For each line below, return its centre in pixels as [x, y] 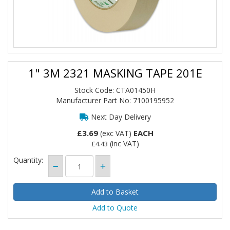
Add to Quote [115, 208]
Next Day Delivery [120, 117]
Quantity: [28, 160]
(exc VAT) [116, 133]
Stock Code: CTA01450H [115, 90]
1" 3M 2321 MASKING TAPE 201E [115, 73]
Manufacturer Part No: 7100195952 [115, 100]
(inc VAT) [123, 143]
